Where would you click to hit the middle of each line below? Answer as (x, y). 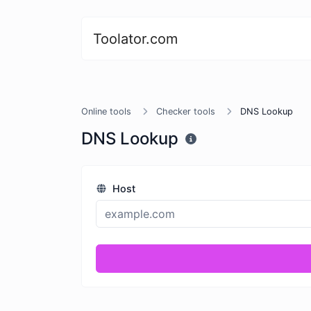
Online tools (106, 111)
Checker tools (186, 111)
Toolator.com (135, 39)
